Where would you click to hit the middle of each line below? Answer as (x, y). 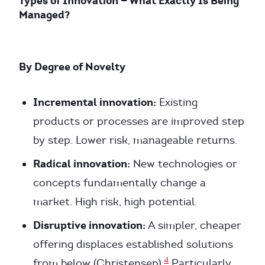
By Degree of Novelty (72, 67)
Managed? (44, 14)
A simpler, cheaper (193, 225)
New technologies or (184, 164)
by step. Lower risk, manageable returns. (135, 140)
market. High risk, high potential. (115, 202)
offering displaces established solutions (133, 244)
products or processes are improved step (139, 121)
